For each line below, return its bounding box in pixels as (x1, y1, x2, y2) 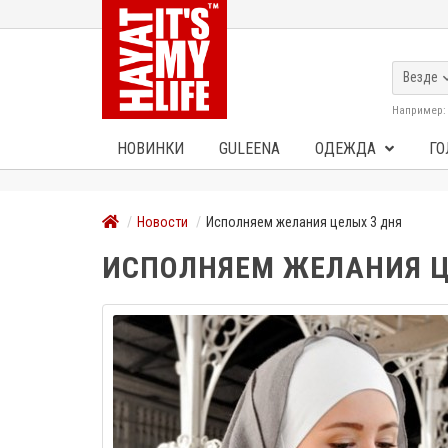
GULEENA (219, 139, 280, 158)
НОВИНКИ (117, 139, 184, 158)
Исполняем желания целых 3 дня (206, 214, 402, 230)
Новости (137, 214, 188, 230)
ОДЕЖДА (315, 139, 380, 158)
